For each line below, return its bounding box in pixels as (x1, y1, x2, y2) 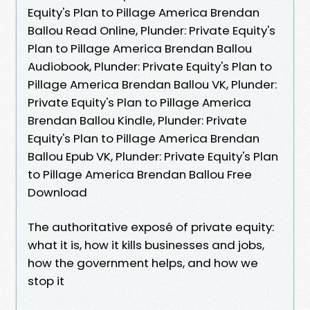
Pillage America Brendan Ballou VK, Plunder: (28, 75, 277, 93)
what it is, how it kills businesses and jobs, (28, 236, 264, 253)
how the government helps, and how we (28, 254, 258, 271)
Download (28, 183, 87, 201)
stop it (28, 272, 64, 289)
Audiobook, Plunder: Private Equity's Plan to (28, 57, 272, 75)
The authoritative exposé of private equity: (28, 218, 274, 235)
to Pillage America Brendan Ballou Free (28, 165, 252, 183)
